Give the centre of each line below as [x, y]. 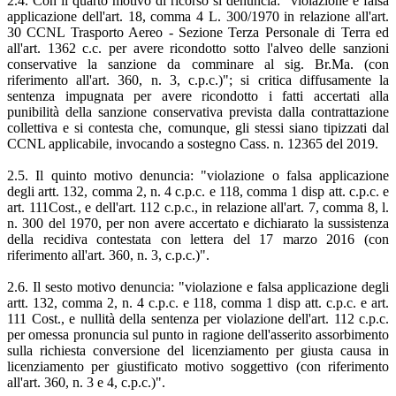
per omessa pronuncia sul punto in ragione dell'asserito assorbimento [198, 334]
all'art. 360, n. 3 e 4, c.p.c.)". [86, 382]
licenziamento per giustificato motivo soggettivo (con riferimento [198, 366]
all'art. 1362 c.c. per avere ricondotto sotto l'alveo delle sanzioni [198, 48]
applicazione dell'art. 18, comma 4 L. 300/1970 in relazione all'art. [198, 16]
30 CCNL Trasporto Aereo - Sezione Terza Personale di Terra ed [198, 32]
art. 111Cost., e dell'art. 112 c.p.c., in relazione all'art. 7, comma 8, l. [198, 207]
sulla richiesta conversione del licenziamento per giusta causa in [198, 350]
